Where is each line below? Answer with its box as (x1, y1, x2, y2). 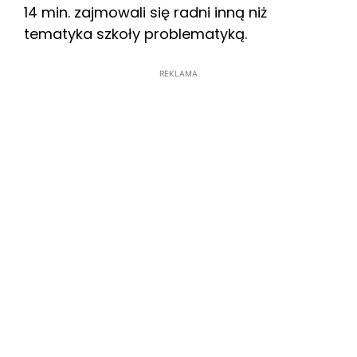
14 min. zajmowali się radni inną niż (24, 2, 267, 23)
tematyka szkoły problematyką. (24, 24, 247, 45)
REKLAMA (159, 69, 198, 79)
